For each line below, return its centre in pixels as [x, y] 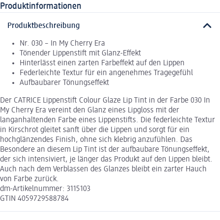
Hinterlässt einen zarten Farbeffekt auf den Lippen [102, 63]
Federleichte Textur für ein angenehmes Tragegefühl [106, 73]
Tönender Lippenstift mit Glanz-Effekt [80, 53]
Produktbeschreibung [44, 26]
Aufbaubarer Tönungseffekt [64, 83]
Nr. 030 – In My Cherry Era [62, 43]
